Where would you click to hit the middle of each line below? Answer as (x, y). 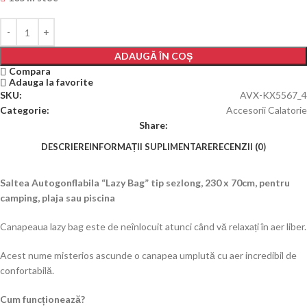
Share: (153, 125)
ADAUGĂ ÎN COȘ (153, 56)
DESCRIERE (65, 147)
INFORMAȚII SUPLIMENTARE (151, 147)
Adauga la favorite (51, 82)
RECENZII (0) (239, 147)
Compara (30, 71)
